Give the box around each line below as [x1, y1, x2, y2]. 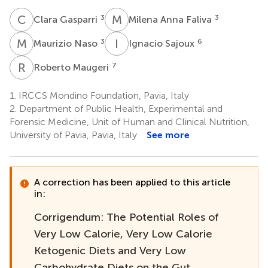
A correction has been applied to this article [34, 176, 230, 188]
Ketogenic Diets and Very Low [34, 243, 186, 257]
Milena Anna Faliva [129, 13, 214, 25]
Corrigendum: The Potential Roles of [34, 210, 219, 224]
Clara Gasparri [33, 13, 100, 25]
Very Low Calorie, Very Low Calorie [34, 227, 212, 240]
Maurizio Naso [33, 37, 100, 49]
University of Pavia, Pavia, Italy [10, 129, 137, 141]
